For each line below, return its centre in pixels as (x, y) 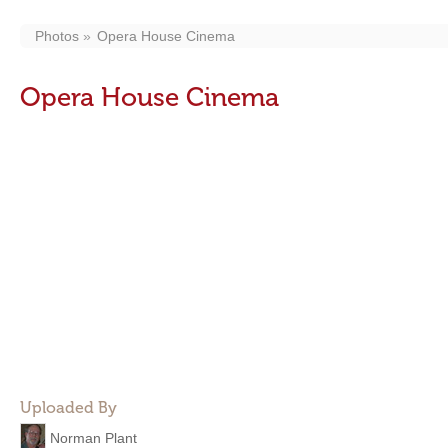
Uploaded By (68, 407)
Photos (57, 36)
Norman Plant (93, 437)
